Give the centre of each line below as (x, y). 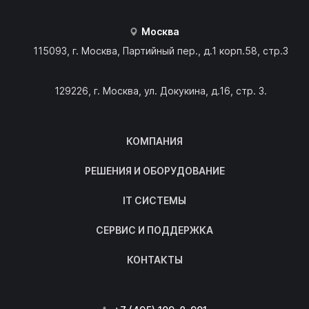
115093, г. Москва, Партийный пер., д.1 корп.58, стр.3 (160, 51)
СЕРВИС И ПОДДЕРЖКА (154, 230)
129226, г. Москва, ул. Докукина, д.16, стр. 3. (160, 91)
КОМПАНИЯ (154, 141)
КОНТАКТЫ (154, 260)
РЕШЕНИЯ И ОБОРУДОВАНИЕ (154, 171)
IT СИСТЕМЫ (154, 201)
